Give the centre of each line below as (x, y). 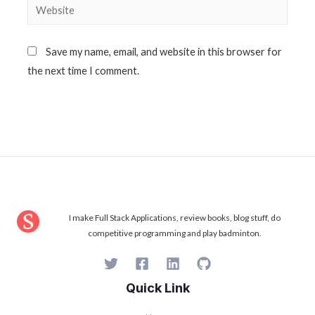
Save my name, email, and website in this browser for (164, 51)
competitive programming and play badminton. (175, 233)
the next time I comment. (84, 70)
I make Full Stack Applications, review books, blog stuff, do (175, 218)
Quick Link (157, 288)
